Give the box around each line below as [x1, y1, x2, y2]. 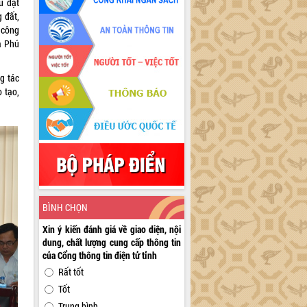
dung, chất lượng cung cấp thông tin [42, 236, 182, 249]
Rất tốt [58, 265, 84, 279]
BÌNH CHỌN [42, 201, 88, 214]
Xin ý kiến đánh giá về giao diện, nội [42, 223, 182, 236]
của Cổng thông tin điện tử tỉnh [42, 249, 158, 262]
